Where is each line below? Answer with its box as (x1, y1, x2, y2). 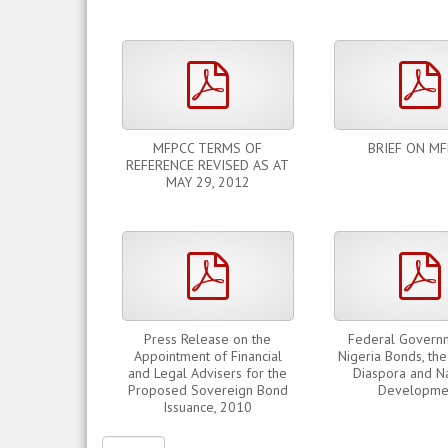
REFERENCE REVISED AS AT (126, 156, 289, 174)
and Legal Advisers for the (128, 364, 287, 382)
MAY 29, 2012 (165, 173, 250, 191)
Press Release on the (144, 330, 271, 348)
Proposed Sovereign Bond (127, 381, 288, 399)
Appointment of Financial (133, 347, 282, 365)
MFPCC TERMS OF (153, 139, 262, 157)
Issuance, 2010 (163, 398, 252, 416)
